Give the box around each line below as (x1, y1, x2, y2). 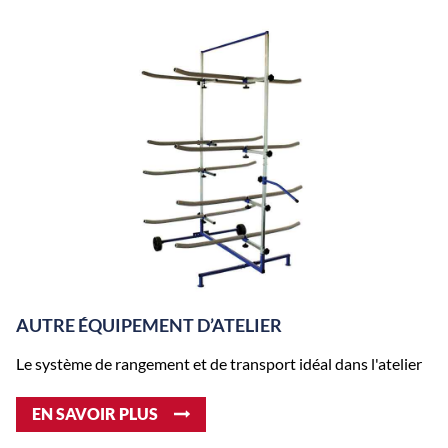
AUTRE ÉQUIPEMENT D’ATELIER (16, 315, 282, 337)
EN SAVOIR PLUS (32, 404, 158, 424)
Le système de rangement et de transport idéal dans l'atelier (16, 353, 422, 373)
